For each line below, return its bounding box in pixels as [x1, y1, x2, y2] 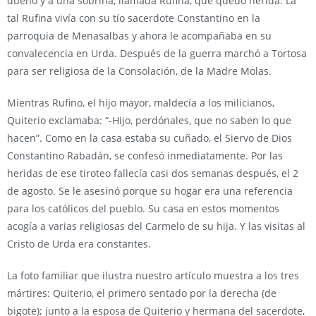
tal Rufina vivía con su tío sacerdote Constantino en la [7, 11, 260, 25]
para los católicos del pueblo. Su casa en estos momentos [7, 202, 279, 215]
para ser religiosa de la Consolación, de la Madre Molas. [7, 64, 272, 78]
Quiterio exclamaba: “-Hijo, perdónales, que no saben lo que [7, 114, 291, 127]
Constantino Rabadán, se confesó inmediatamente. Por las [7, 149, 283, 162]
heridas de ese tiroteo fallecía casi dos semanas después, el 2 [7, 166, 298, 180]
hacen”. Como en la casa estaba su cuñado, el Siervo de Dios [7, 131, 292, 145]
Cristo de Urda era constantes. [7, 237, 151, 250]
